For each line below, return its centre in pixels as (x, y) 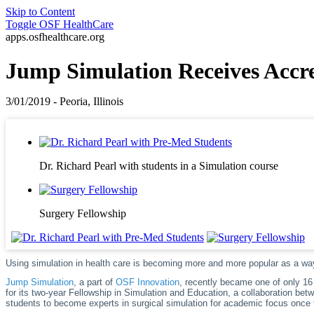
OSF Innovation (148, 282)
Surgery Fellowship (83, 214)
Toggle (21, 24)
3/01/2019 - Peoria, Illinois (64, 102)
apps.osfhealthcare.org (55, 37)
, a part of (93, 282)
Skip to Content (40, 12)
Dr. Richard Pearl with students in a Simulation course (159, 166)
